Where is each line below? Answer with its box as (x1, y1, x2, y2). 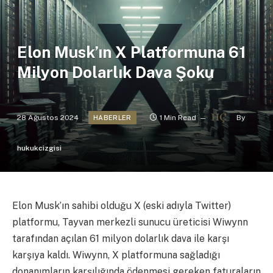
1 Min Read (159, 113, 196, 122)
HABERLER (93, 114, 132, 122)
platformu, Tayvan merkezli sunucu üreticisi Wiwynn (12, 216, 248, 229)
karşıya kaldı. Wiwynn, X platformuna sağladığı (12, 249, 220, 261)
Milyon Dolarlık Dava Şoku (17, 63, 214, 82)
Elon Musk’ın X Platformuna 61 (17, 43, 246, 62)
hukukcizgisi (17, 144, 62, 153)
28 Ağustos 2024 (17, 113, 79, 122)
